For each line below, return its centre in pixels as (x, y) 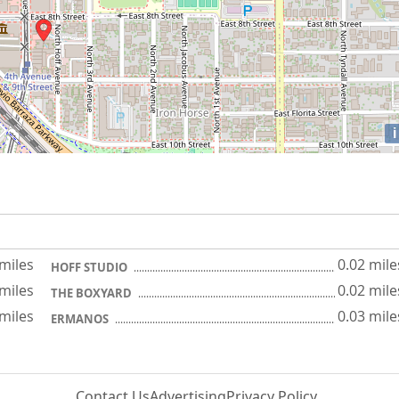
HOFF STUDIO (90, 267)
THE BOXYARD (93, 293)
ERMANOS (81, 319)
